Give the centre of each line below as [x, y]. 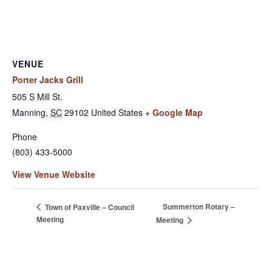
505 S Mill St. [37, 96]
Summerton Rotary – [199, 207]
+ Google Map [174, 112]
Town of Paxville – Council [89, 207]
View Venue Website [54, 174]
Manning [29, 112]
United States [117, 112]
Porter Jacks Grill [48, 79]
